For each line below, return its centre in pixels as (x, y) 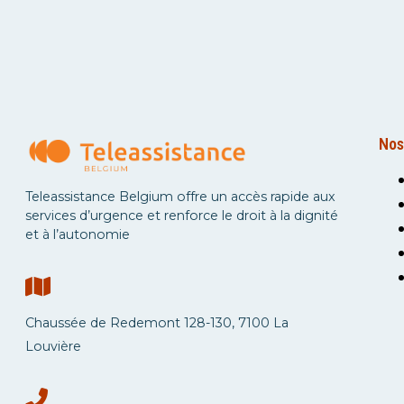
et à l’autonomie (77, 235)
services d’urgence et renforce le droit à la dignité (181, 216)
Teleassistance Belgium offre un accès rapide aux (180, 197)
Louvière (53, 346)
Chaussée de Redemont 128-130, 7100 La (156, 322)
